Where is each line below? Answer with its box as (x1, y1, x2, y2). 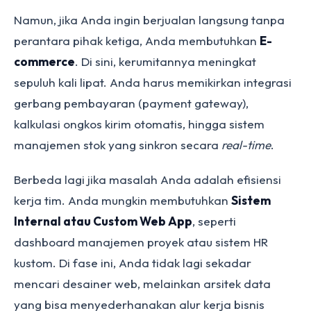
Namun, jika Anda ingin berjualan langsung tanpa (14, 12, 285, 27)
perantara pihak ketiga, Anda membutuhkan (14, 33, 260, 48)
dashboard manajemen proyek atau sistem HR (14, 235, 268, 249)
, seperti (192, 214, 236, 228)
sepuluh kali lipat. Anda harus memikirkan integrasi (14, 75, 292, 90)
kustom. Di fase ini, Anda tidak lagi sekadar (14, 255, 251, 270)
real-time (221, 137, 271, 152)
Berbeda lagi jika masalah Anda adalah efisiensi (14, 172, 281, 187)
